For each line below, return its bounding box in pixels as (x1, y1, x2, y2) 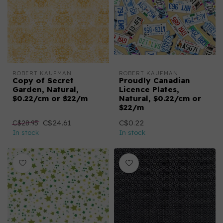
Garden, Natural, (12, 85, 79, 94)
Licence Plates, (119, 85, 179, 94)
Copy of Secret (12, 76, 74, 85)
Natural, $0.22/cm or (119, 94, 201, 103)
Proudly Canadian (119, 76, 190, 85)
